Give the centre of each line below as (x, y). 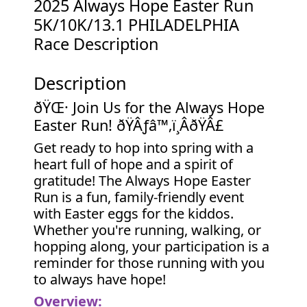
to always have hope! (100, 279)
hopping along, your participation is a (152, 246)
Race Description (97, 44)
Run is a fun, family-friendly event (139, 197)
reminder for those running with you (149, 263)
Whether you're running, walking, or (148, 230)
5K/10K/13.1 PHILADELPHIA (137, 25)
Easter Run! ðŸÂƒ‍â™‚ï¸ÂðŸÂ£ (129, 125)
